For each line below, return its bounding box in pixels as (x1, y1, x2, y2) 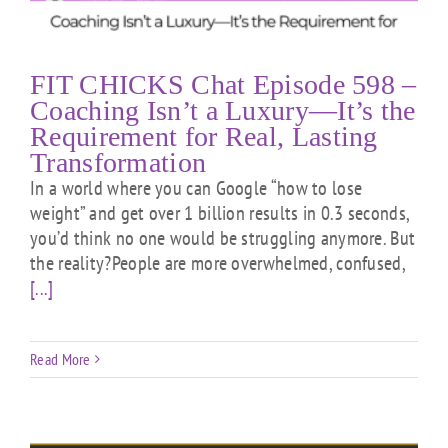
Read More (30, 348, 91, 369)
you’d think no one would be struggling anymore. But (30, 224, 416, 251)
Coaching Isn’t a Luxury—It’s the (30, 94, 416, 126)
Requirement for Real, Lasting (30, 120, 378, 152)
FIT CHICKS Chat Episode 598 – (30, 68, 417, 100)
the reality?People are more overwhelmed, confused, (30, 249, 405, 276)
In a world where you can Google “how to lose (30, 174, 363, 201)
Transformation (30, 146, 207, 178)
